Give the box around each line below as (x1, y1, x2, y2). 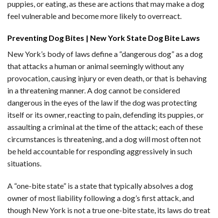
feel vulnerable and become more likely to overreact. (7, 11, 182, 20)
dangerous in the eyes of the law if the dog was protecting (7, 98, 197, 108)
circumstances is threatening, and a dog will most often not (7, 134, 201, 144)
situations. (7, 159, 41, 168)
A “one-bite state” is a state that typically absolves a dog (7, 181, 193, 191)
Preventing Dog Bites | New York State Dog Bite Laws (7, 33, 200, 43)
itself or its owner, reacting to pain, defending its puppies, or (7, 110, 204, 120)
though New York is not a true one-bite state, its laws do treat (7, 205, 210, 215)
